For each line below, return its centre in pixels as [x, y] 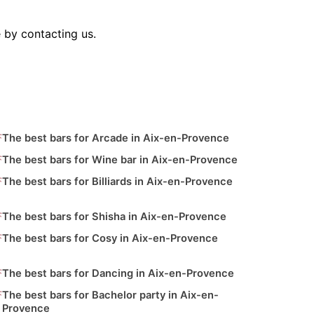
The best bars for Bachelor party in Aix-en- [110, 295]
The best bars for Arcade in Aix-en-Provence [115, 138]
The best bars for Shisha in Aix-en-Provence [114, 217]
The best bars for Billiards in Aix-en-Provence [117, 182]
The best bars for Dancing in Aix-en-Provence [118, 274]
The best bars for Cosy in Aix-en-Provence [110, 239]
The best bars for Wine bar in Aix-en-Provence [120, 160]
